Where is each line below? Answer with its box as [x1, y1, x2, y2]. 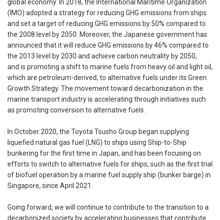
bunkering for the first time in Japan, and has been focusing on [7, 149, 201, 158]
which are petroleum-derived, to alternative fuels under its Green [7, 74, 207, 82]
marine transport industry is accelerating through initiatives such [7, 95, 206, 104]
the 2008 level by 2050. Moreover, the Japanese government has [7, 30, 207, 39]
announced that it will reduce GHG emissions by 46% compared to [7, 41, 209, 50]
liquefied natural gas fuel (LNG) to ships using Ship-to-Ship [7, 138, 187, 147]
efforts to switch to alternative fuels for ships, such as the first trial [7, 160, 213, 168]
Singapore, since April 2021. [7, 182, 93, 190]
